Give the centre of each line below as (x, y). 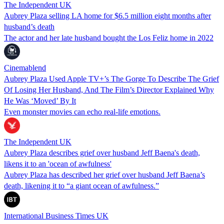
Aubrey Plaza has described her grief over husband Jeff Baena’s (104, 174)
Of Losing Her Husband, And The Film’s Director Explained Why (109, 89)
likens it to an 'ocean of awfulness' (58, 163)
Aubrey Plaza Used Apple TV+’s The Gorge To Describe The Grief (111, 78)
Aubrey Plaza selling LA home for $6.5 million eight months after (107, 15)
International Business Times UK (56, 215)
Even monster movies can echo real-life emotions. (82, 111)
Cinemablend (25, 67)
